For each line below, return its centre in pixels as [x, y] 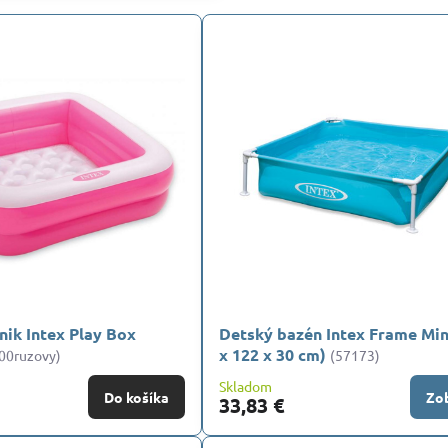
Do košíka [137, 397]
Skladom [246, 386]
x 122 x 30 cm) [273, 355]
